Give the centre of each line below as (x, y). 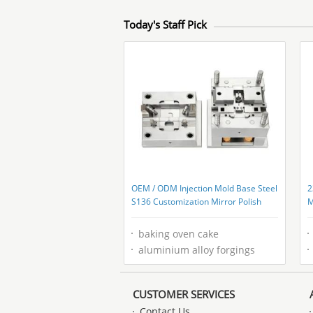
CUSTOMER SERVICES (184, 294)
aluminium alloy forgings (197, 250)
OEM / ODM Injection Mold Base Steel (204, 188)
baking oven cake (179, 234)
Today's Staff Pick (165, 24)
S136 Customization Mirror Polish (196, 202)
